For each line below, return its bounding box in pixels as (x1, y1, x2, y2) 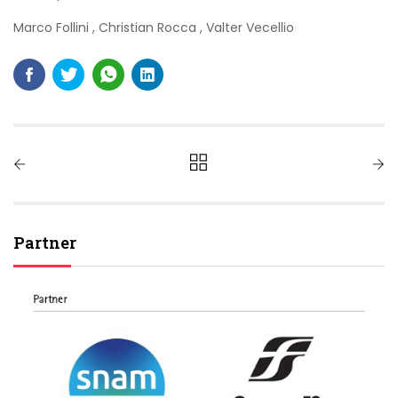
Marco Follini (13, 19, 92, 37)
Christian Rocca (99, 19, 200, 37)
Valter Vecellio (206, 19, 294, 37)
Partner (13, 232, 76, 254)
